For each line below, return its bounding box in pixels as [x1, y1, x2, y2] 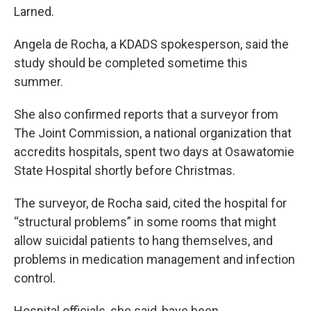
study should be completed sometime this [14, 56, 248, 71]
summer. [14, 74, 63, 90]
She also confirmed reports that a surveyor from [14, 107, 278, 122]
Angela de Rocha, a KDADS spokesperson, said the [14, 37, 289, 52]
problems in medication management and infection [14, 252, 295, 267]
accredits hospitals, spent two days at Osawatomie [14, 144, 294, 160]
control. [14, 271, 56, 286]
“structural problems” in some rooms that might [14, 215, 276, 230]
